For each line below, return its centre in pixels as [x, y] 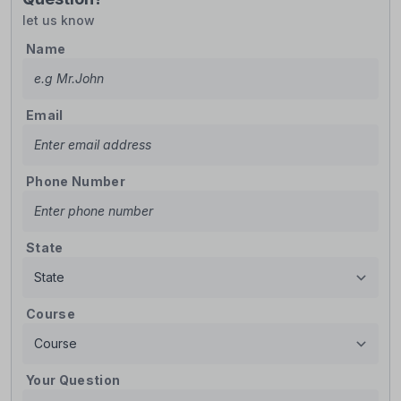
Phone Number [76, 181]
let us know [59, 20]
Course [51, 313]
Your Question [73, 380]
